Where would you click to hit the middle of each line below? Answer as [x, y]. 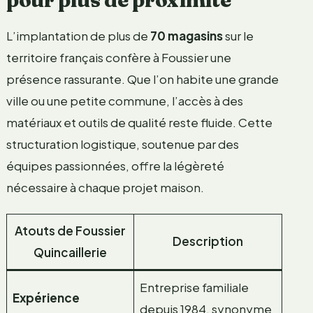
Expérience [46, 298]
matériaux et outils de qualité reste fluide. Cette [139, 123]
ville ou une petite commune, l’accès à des [124, 101]
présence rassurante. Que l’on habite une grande [142, 79]
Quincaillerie [70, 253]
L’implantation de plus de [78, 36]
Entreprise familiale [195, 287]
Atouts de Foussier [70, 231]
